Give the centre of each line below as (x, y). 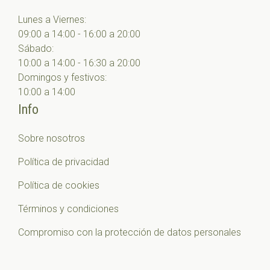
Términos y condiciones (68, 209)
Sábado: (36, 48)
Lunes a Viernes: (52, 19)
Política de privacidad (64, 162)
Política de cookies (59, 185)
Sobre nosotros (52, 138)
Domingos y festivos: (62, 77)
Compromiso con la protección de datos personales (130, 232)
